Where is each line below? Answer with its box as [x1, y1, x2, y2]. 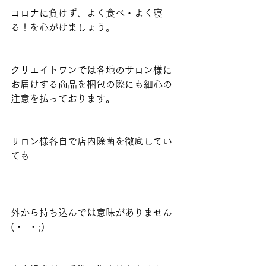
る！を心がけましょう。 [11, 23, 115, 32]
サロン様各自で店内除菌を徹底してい [11, 137, 172, 146]
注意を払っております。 [11, 94, 115, 103]
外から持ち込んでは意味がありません [11, 208, 172, 217]
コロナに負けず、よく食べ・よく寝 [11, 8, 163, 18]
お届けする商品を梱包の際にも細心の [11, 80, 172, 89]
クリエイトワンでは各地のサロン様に [11, 65, 172, 75]
